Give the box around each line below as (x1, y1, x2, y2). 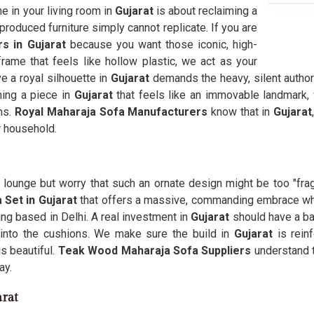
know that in (207, 105, 271, 118)
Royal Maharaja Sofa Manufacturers (15, 105, 208, 118)
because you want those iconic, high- (69, 38, 258, 51)
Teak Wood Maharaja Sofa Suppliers (57, 244, 252, 257)
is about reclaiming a (153, 4, 258, 18)
